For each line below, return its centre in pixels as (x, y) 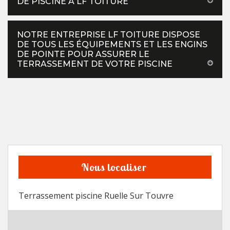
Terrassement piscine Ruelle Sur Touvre (96, 196)
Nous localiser (114, 167)
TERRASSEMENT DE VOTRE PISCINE (95, 64)
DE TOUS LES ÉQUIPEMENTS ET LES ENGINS (112, 45)
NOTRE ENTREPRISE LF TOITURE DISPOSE (109, 35)
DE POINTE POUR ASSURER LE (83, 54)
